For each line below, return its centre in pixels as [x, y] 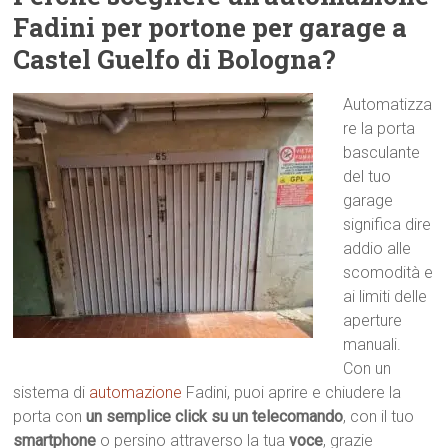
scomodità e [388, 272]
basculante [382, 152]
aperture [373, 320]
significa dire [387, 224]
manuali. [372, 344]
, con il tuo [379, 416]
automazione [136, 392]
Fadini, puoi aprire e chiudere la [292, 392]
